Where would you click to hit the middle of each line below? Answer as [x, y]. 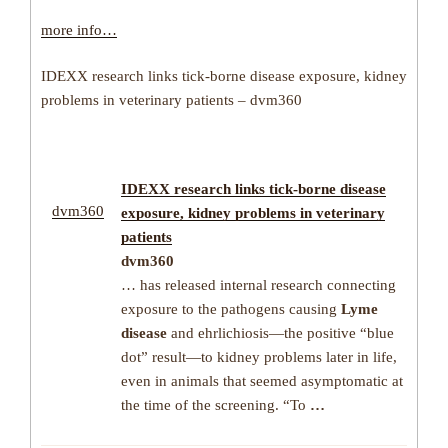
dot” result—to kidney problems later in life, [259, 356]
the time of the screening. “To [215, 404]
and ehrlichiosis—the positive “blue [280, 332]
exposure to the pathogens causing [231, 308]
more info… [79, 29]
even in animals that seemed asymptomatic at [262, 380]
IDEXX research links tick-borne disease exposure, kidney [224, 76]
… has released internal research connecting [258, 284]
